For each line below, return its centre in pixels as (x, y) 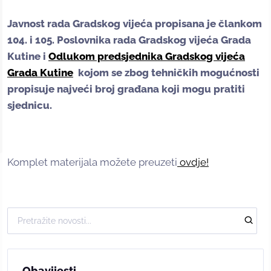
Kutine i (28, 57)
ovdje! (193, 162)
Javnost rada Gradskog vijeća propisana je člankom (135, 24)
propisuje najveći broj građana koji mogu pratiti (126, 89)
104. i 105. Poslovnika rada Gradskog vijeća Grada (129, 40)
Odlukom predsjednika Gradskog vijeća (147, 57)
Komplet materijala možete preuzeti (92, 162)
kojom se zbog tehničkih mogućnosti (166, 73)
